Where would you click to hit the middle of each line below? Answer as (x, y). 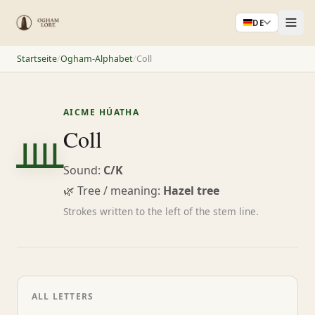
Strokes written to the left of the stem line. (161, 211)
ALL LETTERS (63, 296)
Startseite (37, 58)
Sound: (83, 170)
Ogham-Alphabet (97, 58)
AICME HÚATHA (102, 112)
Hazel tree (191, 190)
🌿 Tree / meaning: (113, 190)
